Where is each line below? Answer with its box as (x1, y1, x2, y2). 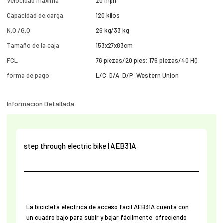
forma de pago (7, 71, 50, 80)
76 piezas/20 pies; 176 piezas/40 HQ (96, 56, 198, 65)
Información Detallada (7, 99, 75, 108)
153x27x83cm (96, 41, 133, 50)
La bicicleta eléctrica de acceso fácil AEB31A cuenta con (26, 203, 189, 211)
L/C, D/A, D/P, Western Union (96, 71, 179, 80)
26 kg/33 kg (96, 26, 130, 35)
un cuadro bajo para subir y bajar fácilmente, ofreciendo (26, 213, 187, 222)
